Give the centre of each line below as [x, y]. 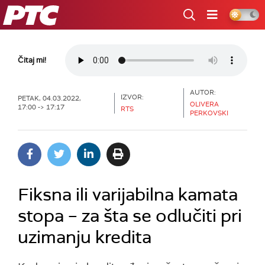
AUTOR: [203, 92]
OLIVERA [204, 104]
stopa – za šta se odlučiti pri [130, 216]
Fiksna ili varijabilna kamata [128, 194]
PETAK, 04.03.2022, [50, 98]
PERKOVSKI [209, 113]
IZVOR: [132, 97]
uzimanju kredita [85, 237]
